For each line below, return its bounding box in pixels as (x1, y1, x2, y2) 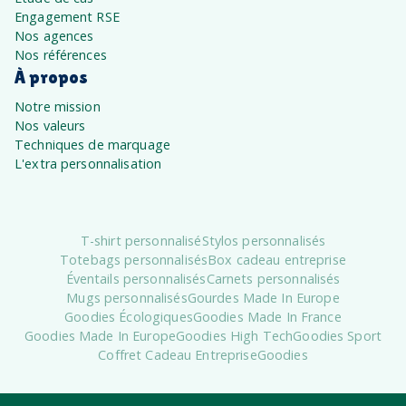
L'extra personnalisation (14, 154, 162, 172)
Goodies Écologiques (64, 307, 193, 325)
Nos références (14, 45, 107, 63)
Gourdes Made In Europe (187, 288, 340, 306)
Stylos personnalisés (201, 231, 326, 249)
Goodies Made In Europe (24, 326, 176, 344)
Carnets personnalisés (206, 269, 341, 287)
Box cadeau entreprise (208, 250, 346, 268)
